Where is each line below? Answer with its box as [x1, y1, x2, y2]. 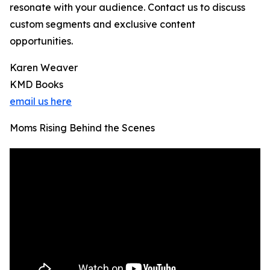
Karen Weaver [10, 61, 78, 74]
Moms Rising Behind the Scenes [10, 122, 155, 134]
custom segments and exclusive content [10, 18, 195, 31]
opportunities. [10, 35, 73, 48]
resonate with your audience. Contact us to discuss [10, 1, 245, 14]
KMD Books [10, 78, 63, 91]
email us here [10, 95, 72, 108]
